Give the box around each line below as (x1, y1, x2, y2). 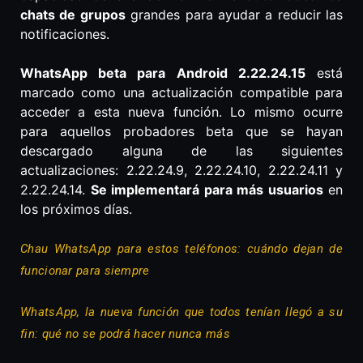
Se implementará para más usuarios (90, 181, 323, 199)
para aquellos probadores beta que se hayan (20, 123, 343, 140)
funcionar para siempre (20, 263, 150, 279)
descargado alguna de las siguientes (20, 143, 343, 160)
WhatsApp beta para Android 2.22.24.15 (20, 65, 305, 82)
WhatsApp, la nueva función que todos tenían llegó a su (20, 305, 343, 320)
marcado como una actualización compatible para (20, 84, 343, 101)
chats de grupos (20, 6, 126, 23)
